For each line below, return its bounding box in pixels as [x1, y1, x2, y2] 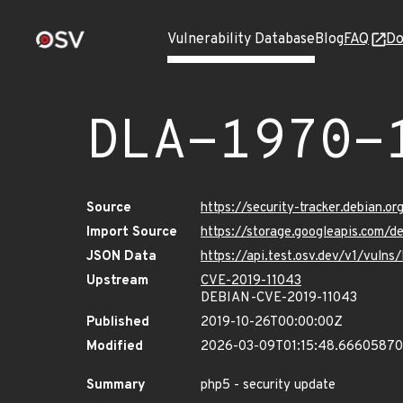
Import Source [86, 224, 177, 241]
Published [86, 314, 149, 331]
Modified [86, 338, 143, 355]
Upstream [86, 273, 148, 290]
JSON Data [86, 248, 157, 265]
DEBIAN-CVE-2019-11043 [201, 290, 357, 307]
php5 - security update [201, 377, 336, 394]
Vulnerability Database [167, 31, 315, 49]
